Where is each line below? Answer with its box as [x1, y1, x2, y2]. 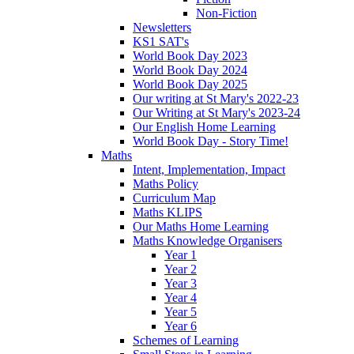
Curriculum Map [133, 190, 216, 205]
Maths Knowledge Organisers [133, 233, 282, 247]
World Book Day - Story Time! [133, 134, 288, 148]
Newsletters [133, 20, 191, 34]
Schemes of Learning [133, 333, 239, 347]
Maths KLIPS [133, 205, 202, 219]
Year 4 [164, 290, 197, 304]
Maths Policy [133, 176, 198, 190]
